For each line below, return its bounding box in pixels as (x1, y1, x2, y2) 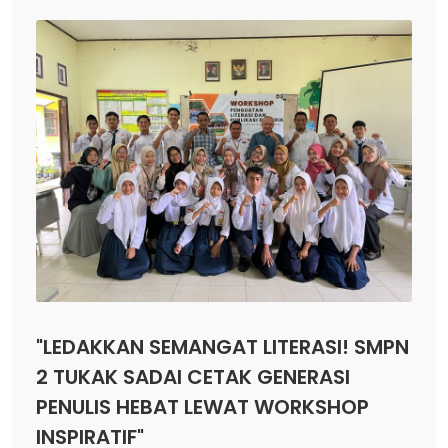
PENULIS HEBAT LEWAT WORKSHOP (36, 393, 369, 422)
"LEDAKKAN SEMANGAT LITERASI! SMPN (36, 333, 409, 362)
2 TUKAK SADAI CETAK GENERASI (36, 363, 350, 392)
